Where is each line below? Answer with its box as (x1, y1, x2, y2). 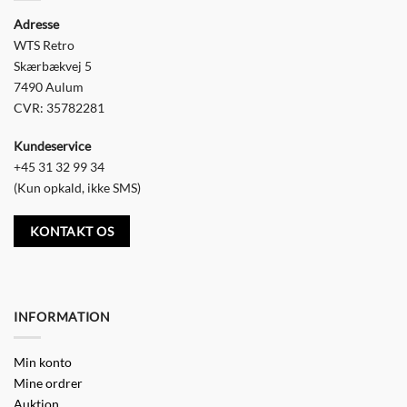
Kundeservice (14, 138, 91, 154)
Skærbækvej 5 (14, 58, 92, 74)
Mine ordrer (14, 375, 83, 392)
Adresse (14, 16, 59, 33)
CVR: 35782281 (14, 100, 104, 116)
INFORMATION (14, 309, 111, 325)
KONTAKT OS (29, 223, 114, 239)
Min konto (14, 354, 72, 371)
